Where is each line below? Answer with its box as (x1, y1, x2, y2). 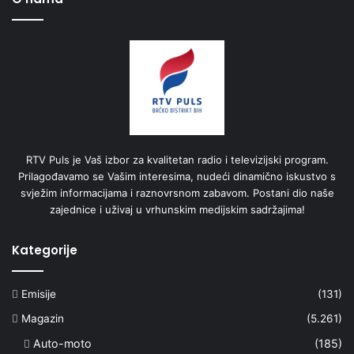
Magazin (21, 311, 64, 325)
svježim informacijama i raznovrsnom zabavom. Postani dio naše (20, 186, 334, 199)
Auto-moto (33, 336, 92, 350)
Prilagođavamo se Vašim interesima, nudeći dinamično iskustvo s (18, 169, 336, 183)
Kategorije (12, 241, 77, 258)
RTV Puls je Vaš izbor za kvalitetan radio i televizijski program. (25, 153, 329, 166)
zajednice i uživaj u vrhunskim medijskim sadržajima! (49, 202, 305, 216)
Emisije (21, 287, 56, 300)
